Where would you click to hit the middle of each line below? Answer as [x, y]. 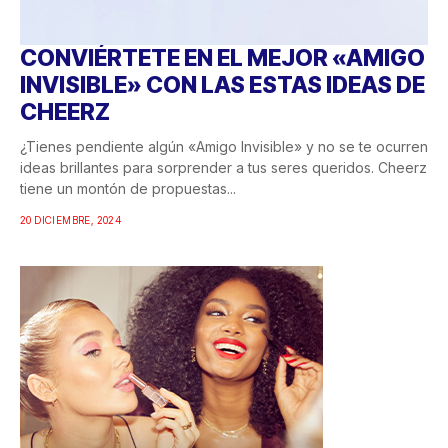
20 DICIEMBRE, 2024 [71, 220]
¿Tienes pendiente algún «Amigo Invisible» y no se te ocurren [224, 147]
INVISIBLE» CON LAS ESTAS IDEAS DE [222, 85]
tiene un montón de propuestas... [128, 189]
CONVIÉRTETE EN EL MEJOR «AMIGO [222, 58]
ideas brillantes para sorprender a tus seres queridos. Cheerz [223, 168]
